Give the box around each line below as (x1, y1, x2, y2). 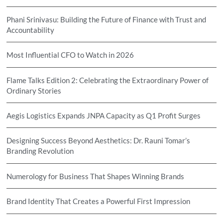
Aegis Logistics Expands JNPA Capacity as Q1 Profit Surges (6, 111, 201, 120)
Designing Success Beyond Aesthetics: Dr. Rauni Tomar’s (6, 136, 191, 145)
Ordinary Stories (6, 86, 62, 95)
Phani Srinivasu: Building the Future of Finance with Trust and (6, 14, 207, 24)
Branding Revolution (6, 146, 74, 156)
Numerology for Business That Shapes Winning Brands (6, 171, 185, 181)
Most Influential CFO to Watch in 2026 (6, 50, 134, 60)
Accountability (6, 25, 55, 34)
